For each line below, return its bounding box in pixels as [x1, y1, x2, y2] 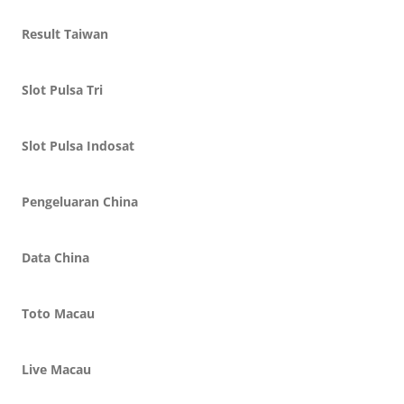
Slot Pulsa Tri [22, 81, 103, 98]
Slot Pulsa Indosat [22, 137, 134, 154]
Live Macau [22, 361, 91, 378]
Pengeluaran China [22, 193, 138, 210]
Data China [22, 249, 89, 266]
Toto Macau [22, 305, 95, 322]
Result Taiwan [22, 25, 108, 42]
